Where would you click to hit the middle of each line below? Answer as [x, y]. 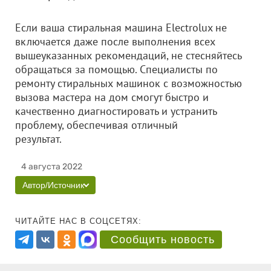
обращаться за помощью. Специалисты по [116, 69]
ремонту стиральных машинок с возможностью [129, 83]
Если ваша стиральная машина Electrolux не [121, 28]
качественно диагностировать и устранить [116, 111]
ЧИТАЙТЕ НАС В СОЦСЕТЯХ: [78, 221]
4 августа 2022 [52, 167]
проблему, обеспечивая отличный [96, 125]
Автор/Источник [53, 185]
